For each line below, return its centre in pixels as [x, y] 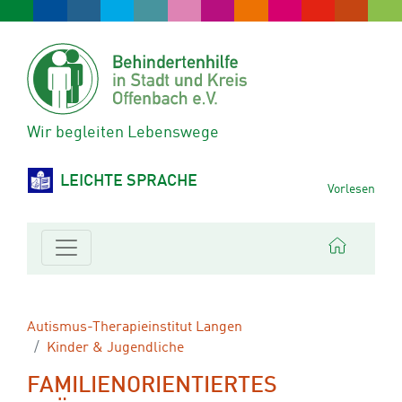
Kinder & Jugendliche [115, 348]
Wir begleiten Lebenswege [123, 133]
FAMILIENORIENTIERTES [152, 386]
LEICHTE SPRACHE [129, 182]
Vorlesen [351, 189]
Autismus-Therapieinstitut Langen [135, 328]
